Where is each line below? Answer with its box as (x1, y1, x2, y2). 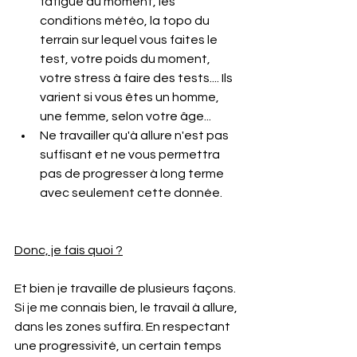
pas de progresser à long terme (40, 167, 226, 180)
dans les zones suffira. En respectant (14, 320, 233, 333)
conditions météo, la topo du (40, 14, 212, 27)
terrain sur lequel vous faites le (40, 33, 220, 46)
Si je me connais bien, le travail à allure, (14, 301, 240, 314)
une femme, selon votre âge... (40, 110, 211, 123)
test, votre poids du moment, (40, 53, 213, 65)
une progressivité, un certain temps (14, 339, 224, 352)
